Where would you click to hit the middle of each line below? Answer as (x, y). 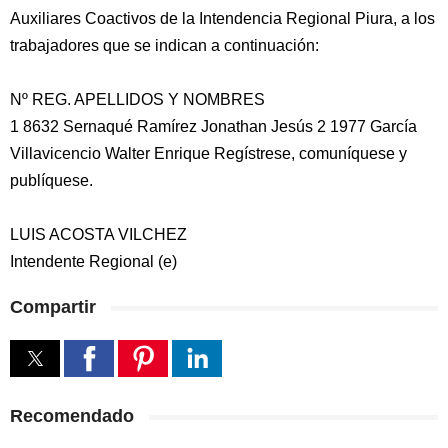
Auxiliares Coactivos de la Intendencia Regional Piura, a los (222, 18)
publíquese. (51, 180)
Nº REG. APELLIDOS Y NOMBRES (137, 99)
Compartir (53, 307)
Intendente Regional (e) (93, 261)
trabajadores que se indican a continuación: (164, 45)
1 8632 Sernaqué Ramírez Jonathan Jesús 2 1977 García (213, 126)
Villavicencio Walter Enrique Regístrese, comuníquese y (208, 153)
